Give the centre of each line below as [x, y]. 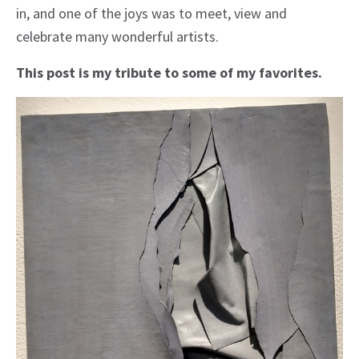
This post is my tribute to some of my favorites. [169, 72]
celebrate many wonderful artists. [117, 36]
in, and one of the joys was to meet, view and [151, 13]
